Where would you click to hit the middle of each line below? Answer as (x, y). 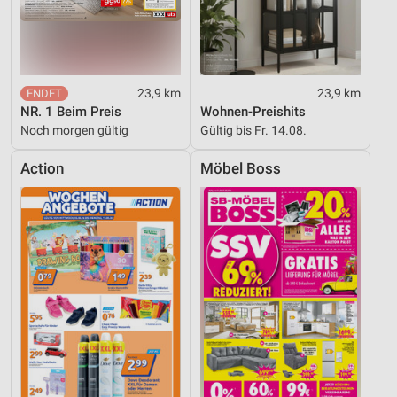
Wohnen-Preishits (253, 112)
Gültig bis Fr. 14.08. (253, 131)
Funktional (59, 63)
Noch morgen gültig (74, 131)
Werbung (54, 100)
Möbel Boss (241, 169)
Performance (66, 27)
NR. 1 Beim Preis (71, 112)
